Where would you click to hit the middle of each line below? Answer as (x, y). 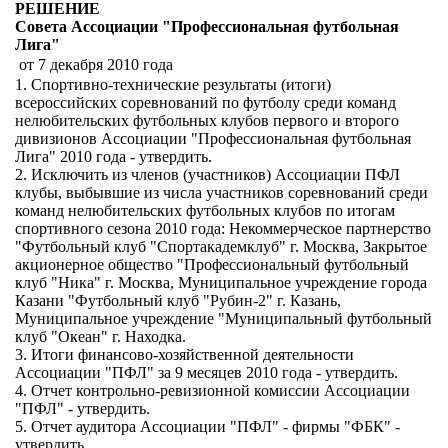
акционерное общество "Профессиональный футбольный (212, 264)
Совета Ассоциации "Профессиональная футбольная (207, 26)
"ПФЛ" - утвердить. (82, 408)
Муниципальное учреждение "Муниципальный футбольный (223, 318)
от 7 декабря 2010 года (96, 64)
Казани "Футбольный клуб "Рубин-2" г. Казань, (178, 300)
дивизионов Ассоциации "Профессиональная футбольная (213, 138)
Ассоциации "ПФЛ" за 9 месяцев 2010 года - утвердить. (206, 372)
